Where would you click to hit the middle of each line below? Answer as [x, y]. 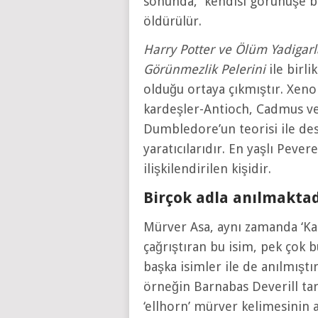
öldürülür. [172, 21]
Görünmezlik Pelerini [204, 70]
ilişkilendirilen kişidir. [207, 169]
